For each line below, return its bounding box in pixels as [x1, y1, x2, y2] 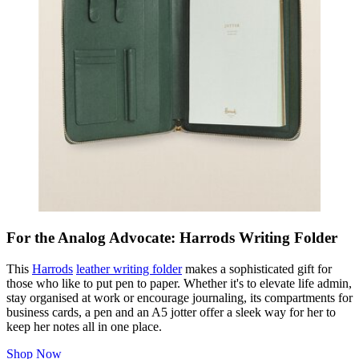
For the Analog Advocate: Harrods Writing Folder [6, 229, 337, 247]
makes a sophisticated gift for [182, 262, 332, 276]
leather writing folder [76, 262, 182, 276]
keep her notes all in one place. [6, 320, 162, 334]
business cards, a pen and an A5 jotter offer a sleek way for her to [6, 305, 336, 320]
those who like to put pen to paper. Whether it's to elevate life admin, [6, 276, 352, 291]
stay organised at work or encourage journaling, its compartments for [6, 291, 353, 305]
